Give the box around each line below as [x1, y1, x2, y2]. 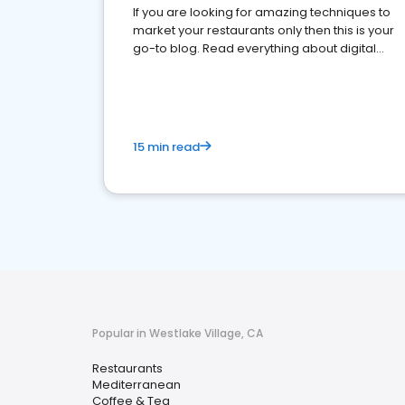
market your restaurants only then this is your [133, 22, 394, 39]
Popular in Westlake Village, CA [92, 325, 263, 341]
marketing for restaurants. [133, 58, 286, 75]
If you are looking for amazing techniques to [133, 4, 391, 21]
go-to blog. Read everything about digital [133, 40, 376, 57]
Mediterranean [92, 376, 181, 393]
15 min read [133, 138, 200, 155]
